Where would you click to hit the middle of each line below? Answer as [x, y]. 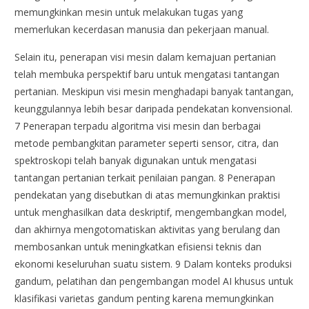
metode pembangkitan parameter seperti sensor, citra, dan [147, 143]
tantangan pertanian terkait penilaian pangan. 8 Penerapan [145, 177]
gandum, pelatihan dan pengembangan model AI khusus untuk [154, 281]
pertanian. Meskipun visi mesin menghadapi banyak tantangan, [154, 91]
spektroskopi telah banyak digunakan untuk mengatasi [136, 160]
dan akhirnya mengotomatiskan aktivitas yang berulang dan [148, 229]
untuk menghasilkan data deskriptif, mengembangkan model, [151, 212]
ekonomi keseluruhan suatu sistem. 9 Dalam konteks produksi [153, 263]
